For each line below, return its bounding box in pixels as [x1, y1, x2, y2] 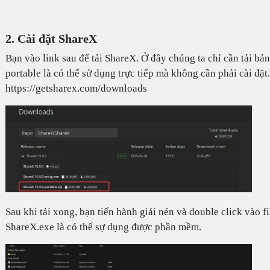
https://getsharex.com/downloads [5, 83, 147, 95]
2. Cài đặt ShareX [5, 32, 97, 46]
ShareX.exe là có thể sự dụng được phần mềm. [5, 221, 201, 233]
